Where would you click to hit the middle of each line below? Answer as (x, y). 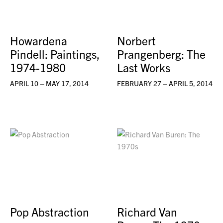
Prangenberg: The (162, 54)
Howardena (39, 40)
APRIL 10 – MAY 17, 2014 (49, 83)
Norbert (137, 40)
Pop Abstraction (50, 212)
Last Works (144, 67)
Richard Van (147, 212)
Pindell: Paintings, (55, 54)
